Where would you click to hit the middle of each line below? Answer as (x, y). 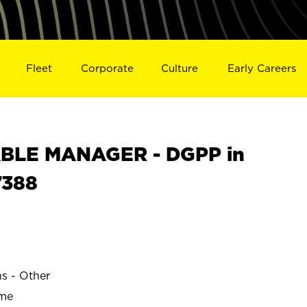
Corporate (107, 68)
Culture (180, 68)
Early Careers (262, 68)
